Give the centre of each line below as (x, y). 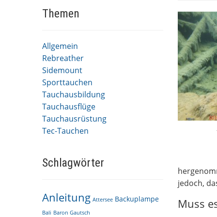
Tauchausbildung (74, 94)
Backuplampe (137, 199)
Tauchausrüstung (74, 119)
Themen (61, 14)
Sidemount (62, 70)
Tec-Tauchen (65, 131)
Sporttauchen (67, 82)
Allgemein (60, 46)
